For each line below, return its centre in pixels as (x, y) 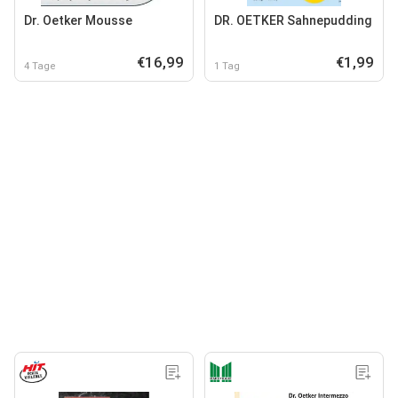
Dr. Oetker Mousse (78, 20)
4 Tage (40, 66)
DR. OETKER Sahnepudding (293, 20)
